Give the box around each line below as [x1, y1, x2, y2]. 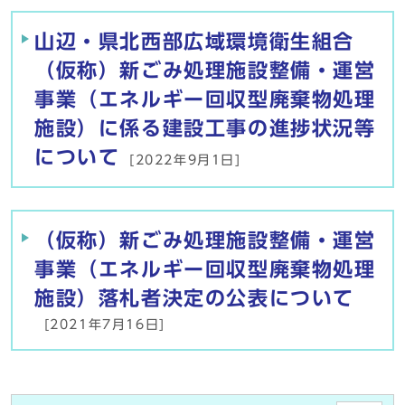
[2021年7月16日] [38, 318, 165, 331]
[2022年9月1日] [123, 154, 241, 166]
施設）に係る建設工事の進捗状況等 [34, 118, 376, 138]
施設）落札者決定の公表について [34, 288, 355, 308]
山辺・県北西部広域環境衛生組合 [34, 32, 355, 52]
